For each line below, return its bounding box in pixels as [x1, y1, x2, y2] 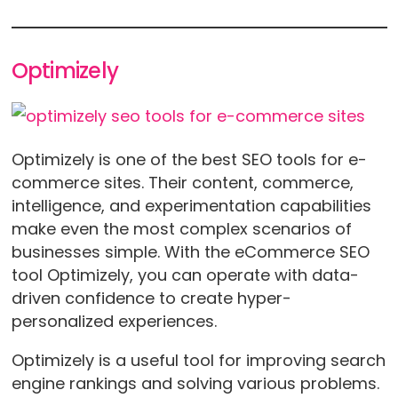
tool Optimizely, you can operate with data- [11, 263, 359, 286]
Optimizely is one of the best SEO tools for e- [11, 147, 367, 171]
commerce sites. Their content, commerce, [11, 171, 354, 194]
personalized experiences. [11, 309, 217, 332]
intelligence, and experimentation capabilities [11, 194, 371, 217]
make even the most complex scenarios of [11, 217, 352, 240]
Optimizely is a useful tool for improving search [11, 348, 386, 371]
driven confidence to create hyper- [11, 286, 291, 309]
